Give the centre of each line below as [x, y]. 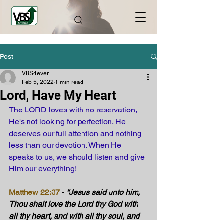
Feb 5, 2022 [38, 82]
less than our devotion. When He [66, 145]
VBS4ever [35, 73]
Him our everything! [43, 169]
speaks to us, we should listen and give [78, 157]
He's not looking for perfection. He [68, 122]
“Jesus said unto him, [104, 192]
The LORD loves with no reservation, [74, 110]
